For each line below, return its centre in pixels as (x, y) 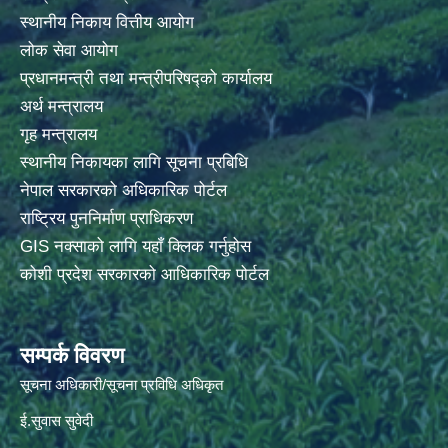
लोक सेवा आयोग (71, 51)
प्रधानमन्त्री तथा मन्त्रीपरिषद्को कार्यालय (148, 79)
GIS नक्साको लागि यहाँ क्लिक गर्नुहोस (135, 247)
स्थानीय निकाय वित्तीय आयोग (109, 23)
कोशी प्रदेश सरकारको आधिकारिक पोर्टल (144, 275)
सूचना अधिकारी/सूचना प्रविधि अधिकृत (121, 385)
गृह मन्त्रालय (58, 135)
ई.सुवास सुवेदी (56, 421)
